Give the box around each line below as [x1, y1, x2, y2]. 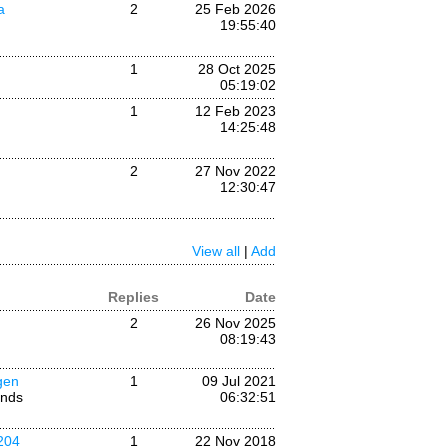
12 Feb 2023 [195, 103, 276, 119]
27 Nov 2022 [195, 163, 276, 179]
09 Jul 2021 [202, 373, 276, 389]
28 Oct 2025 [198, 61, 276, 77]
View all [192, 243, 240, 259]
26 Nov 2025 [195, 315, 276, 331]
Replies [108, 289, 159, 305]
